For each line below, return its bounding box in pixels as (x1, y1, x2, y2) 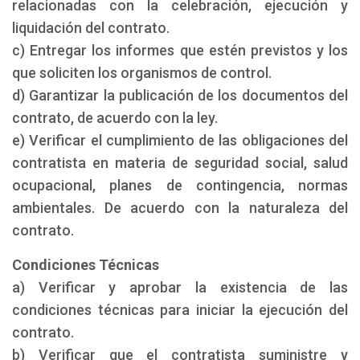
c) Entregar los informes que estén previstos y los (12, 42, 348, 59)
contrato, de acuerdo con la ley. (12, 109, 218, 126)
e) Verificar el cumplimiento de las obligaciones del (12, 132, 348, 149)
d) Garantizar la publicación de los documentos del (12, 87, 348, 104)
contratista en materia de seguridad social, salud (12, 154, 348, 171)
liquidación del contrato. (12, 19, 170, 36)
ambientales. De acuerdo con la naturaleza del (12, 199, 348, 216)
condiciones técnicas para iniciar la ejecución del (12, 301, 348, 318)
